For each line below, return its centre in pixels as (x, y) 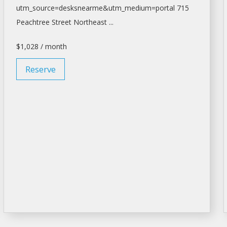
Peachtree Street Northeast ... (65, 22)
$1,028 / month (41, 47)
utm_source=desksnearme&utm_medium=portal (95, 8)
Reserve (40, 69)
